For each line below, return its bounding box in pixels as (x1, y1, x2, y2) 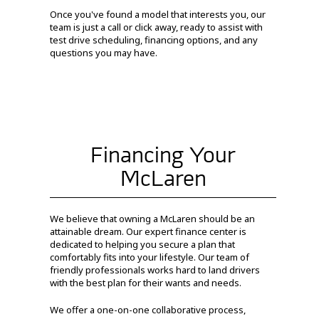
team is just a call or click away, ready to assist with (50, 20, 263, 33)
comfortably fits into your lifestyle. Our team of (50, 250, 249, 263)
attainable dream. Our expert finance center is (50, 224, 246, 238)
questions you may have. (50, 46, 157, 59)
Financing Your (90, 140, 236, 169)
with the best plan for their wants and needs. (50, 276, 241, 289)
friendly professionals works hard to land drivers (50, 263, 260, 276)
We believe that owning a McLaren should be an (50, 211, 255, 225)
